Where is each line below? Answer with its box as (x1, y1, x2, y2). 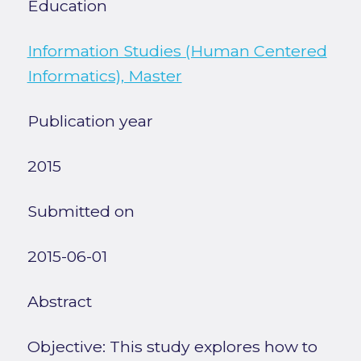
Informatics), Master (27, 65, 182, 85)
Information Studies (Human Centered (27, 40, 327, 60)
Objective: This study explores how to (27, 336, 317, 356)
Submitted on (27, 201, 135, 221)
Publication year (27, 110, 153, 131)
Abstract (27, 291, 92, 311)
